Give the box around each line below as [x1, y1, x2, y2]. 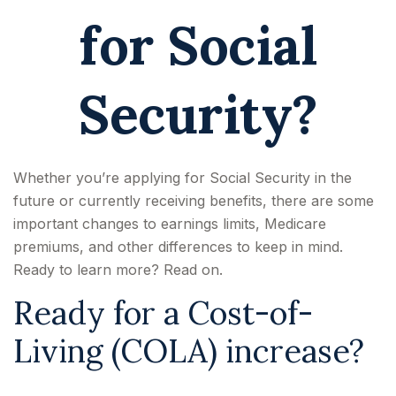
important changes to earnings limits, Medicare [13, 215, 326, 232]
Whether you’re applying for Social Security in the [13, 169, 352, 187]
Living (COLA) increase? [13, 331, 364, 371]
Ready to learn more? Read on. [13, 261, 223, 278]
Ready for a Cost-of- [13, 293, 313, 333]
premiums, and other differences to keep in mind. [13, 238, 343, 255]
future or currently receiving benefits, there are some [13, 192, 374, 209]
